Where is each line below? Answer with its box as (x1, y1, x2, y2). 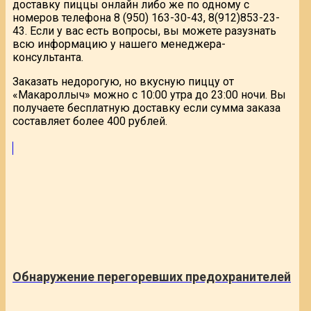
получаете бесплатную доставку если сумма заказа (12, 101, 280, 115)
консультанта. (12, 50, 83, 64)
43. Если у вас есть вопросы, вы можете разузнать (12, 24, 276, 37)
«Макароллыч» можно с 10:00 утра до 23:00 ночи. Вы (12, 87, 286, 101)
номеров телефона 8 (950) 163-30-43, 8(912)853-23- (12, 10, 280, 24)
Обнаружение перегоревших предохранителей (12, 269, 291, 284)
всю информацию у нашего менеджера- (12, 37, 226, 51)
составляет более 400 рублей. (12, 114, 167, 128)
